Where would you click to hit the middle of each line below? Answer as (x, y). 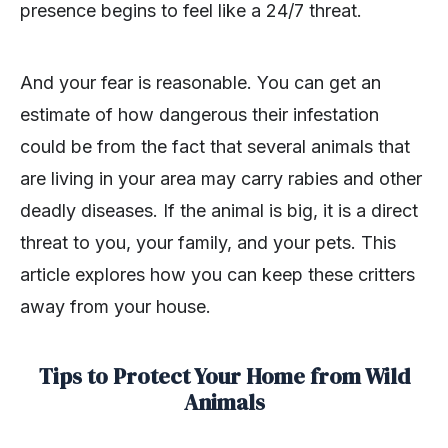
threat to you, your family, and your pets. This (208, 242)
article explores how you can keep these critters (217, 274)
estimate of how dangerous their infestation (199, 114)
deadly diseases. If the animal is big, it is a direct (219, 210)
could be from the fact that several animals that (215, 146)
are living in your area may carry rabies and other (221, 178)
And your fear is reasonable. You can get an (200, 82)
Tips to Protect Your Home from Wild (224, 375)
